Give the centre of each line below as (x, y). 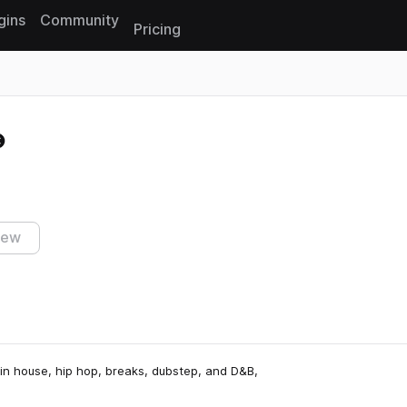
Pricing (157, 30)
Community (79, 20)
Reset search (43, 139)
